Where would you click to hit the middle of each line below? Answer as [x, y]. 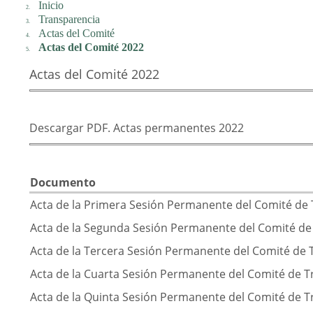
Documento [63, 183]
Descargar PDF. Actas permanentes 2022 [137, 128]
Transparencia [69, 19]
